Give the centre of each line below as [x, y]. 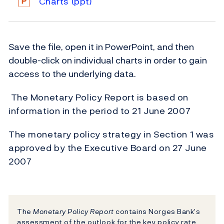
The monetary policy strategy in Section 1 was [111, 134]
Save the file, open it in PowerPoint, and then [101, 47]
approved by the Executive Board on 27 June [108, 148]
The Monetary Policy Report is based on [98, 97]
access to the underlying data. [72, 74]
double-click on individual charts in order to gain [108, 60]
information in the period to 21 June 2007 [100, 111]
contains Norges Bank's [157, 211]
